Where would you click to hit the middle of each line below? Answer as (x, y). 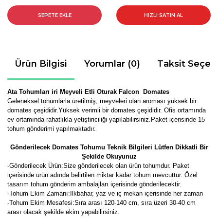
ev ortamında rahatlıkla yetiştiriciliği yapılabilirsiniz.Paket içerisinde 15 (106, 119)
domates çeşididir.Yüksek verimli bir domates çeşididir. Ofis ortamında (107, 110)
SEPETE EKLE (54, 15)
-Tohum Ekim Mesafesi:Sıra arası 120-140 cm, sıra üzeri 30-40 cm (101, 203)
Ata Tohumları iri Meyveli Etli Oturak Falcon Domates (88, 92)
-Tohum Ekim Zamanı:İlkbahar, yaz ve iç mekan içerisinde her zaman (105, 193)
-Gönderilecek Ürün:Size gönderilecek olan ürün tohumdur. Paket (98, 166)
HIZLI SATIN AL (163, 15)
